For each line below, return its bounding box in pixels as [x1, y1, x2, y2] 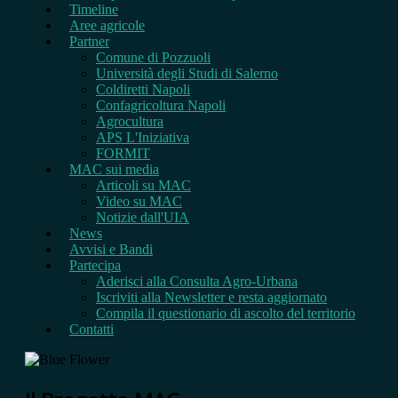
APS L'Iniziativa [96, 130, 189, 145]
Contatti [69, 322, 114, 337]
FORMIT [96, 146, 150, 161]
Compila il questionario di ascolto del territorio [96, 306, 355, 321]
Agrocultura [96, 114, 163, 129]
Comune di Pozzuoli [96, 50, 211, 65]
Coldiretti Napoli [96, 82, 190, 97]
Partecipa [69, 258, 121, 273]
